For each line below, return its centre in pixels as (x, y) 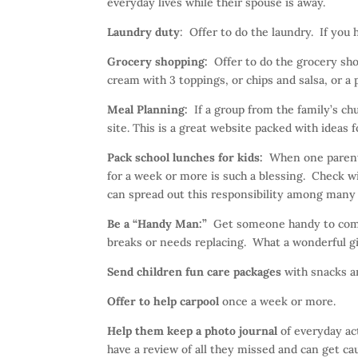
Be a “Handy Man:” (157, 223)
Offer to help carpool (163, 301)
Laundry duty (144, 32)
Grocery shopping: (161, 61)
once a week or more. (278, 301)
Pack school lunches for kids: (185, 157)
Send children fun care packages (195, 271)
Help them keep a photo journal (193, 330)
